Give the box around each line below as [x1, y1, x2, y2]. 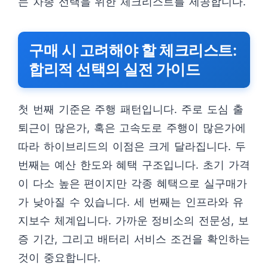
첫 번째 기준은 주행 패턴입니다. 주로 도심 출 [18, 103, 243, 115]
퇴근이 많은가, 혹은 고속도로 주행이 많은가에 [18, 121, 246, 134]
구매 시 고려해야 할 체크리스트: [29, 41, 236, 59]
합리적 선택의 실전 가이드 [29, 60, 200, 78]
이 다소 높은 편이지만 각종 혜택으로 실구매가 [18, 177, 247, 190]
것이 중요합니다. [18, 251, 100, 264]
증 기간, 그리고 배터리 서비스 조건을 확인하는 [18, 233, 250, 245]
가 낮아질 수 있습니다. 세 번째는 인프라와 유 [18, 196, 243, 208]
